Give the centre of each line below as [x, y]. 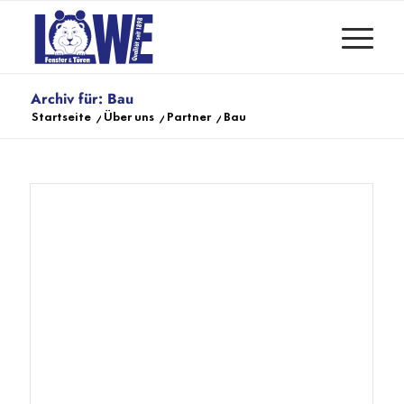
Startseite [61, 116]
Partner [188, 116]
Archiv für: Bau [82, 99]
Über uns [129, 116]
